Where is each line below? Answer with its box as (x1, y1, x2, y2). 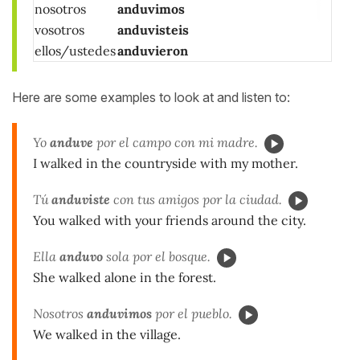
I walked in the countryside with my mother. (33, 155, 298, 172)
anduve (50, 134, 93, 151)
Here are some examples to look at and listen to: (12, 89, 290, 106)
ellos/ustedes (35, 43, 116, 59)
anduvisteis (117, 22, 189, 39)
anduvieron (117, 43, 188, 59)
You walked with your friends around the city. (33, 211, 306, 228)
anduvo (59, 247, 103, 264)
